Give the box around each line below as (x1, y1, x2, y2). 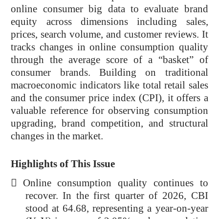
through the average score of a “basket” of (11, 53, 208, 66)
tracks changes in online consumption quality (11, 41, 208, 53)
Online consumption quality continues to (22, 177, 208, 189)
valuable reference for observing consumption (11, 104, 208, 116)
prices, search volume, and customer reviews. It (11, 28, 208, 40)
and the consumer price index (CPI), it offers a (11, 91, 208, 104)
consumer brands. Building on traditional (11, 66, 208, 78)
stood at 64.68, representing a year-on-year (25, 202, 208, 214)
